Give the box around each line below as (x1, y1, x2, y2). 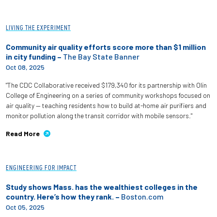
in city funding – (6, 51, 63, 61)
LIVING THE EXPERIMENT (6, 24, 71, 31)
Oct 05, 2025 (6, 202, 45, 211)
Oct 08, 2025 (6, 62, 45, 71)
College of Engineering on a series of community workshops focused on (6, 91, 210, 99)
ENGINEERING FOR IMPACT (6, 164, 77, 171)
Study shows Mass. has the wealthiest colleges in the (6, 182, 198, 191)
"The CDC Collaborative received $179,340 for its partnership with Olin (6, 80, 207, 89)
